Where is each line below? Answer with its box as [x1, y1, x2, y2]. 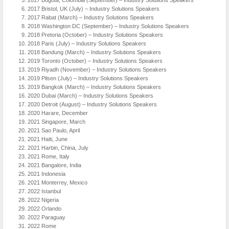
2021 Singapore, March [27, 118, 85, 125]
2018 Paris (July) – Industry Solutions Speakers [27, 40, 146, 47]
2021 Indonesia [27, 170, 65, 177]
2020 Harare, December [27, 109, 88, 116]
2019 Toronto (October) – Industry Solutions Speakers [27, 57, 163, 64]
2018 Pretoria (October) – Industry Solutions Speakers [27, 31, 163, 38]
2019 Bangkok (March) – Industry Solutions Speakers [27, 83, 161, 90]
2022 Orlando [27, 205, 61, 212]
